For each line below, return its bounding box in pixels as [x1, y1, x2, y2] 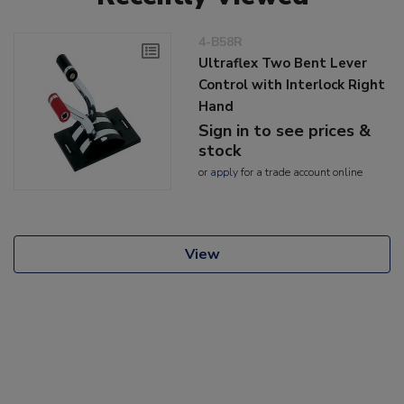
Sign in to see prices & [198, 119, 372, 142]
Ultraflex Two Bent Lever [198, 53, 368, 72]
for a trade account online [238, 164, 363, 179]
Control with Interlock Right [198, 75, 386, 94]
